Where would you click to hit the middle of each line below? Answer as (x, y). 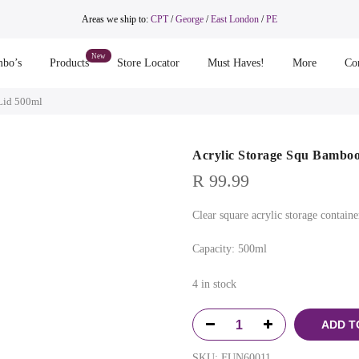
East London (236, 19)
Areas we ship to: (116, 19)
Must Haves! (236, 63)
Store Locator (148, 63)
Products (69, 63)
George (189, 19)
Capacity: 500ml (230, 249)
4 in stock (214, 284)
